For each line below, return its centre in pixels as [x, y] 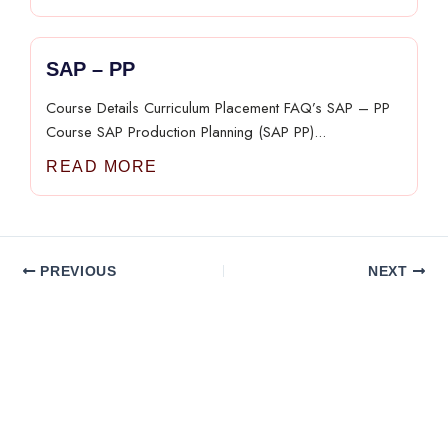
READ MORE [102, 166]
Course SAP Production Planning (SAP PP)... [186, 132]
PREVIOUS [76, 271]
